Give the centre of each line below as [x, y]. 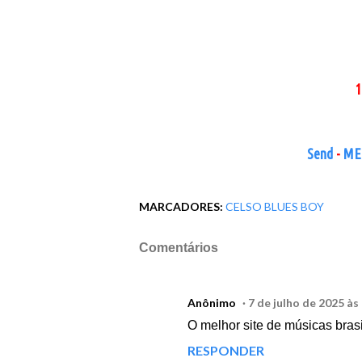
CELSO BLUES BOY [275, 207]
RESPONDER [226, 351]
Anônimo [212, 303]
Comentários [179, 248]
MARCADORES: [181, 207]
